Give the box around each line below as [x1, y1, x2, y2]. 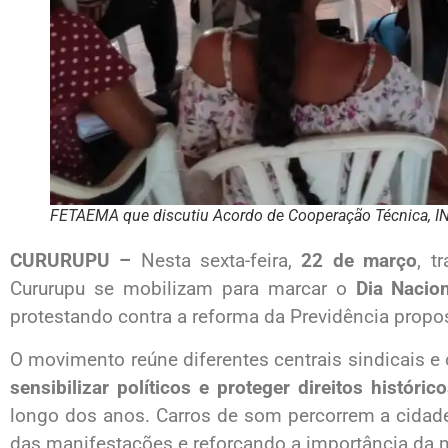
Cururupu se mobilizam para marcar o [10, 277, 356, 301]
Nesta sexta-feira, [131, 249, 302, 273]
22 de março [301, 249, 418, 273]
